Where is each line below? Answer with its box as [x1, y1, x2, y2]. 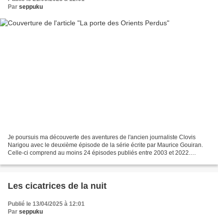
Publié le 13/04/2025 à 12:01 [8, 200, 85, 207]
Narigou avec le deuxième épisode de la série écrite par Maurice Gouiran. [8, 141, 203, 148]
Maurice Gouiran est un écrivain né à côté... [8, 157, 122, 164]
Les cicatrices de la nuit [8, 181, 107, 191]
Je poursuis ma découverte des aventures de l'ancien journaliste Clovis [8, 133, 196, 141]
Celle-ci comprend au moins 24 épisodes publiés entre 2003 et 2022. [8, 149, 190, 156]
